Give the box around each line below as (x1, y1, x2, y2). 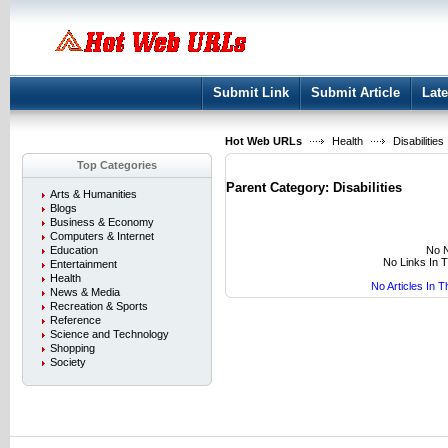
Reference (50, 314, 101, 326)
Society (50, 356, 86, 368)
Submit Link (213, 85, 289, 100)
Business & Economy (50, 216, 154, 228)
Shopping (50, 342, 95, 354)
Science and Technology (50, 328, 169, 340)
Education (50, 244, 98, 256)
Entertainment (50, 258, 117, 270)
